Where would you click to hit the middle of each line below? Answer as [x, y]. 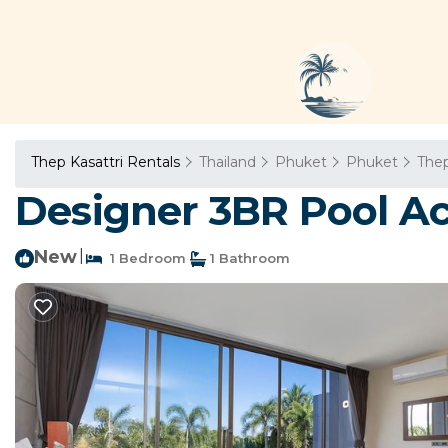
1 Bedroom [144, 258]
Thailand [227, 162]
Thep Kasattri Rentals [107, 162]
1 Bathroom [248, 258]
